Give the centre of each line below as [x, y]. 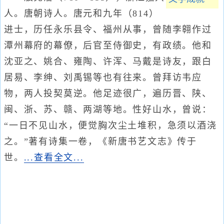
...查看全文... [54, 157]
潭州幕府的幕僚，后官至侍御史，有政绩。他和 [108, 45]
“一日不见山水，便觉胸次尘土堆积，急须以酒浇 [110, 125]
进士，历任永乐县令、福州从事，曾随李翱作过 [108, 29]
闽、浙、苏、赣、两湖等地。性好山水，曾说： [108, 109]
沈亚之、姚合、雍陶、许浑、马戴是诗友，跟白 [108, 61]
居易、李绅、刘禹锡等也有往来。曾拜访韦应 [103, 77]
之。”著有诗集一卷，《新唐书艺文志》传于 [100, 141]
